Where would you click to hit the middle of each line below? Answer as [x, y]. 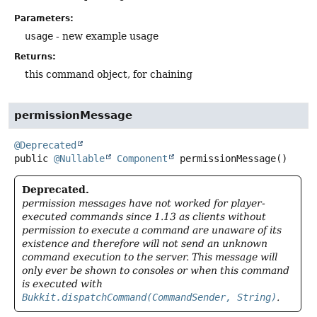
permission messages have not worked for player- [144, 203]
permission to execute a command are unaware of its [152, 230]
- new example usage [106, 36]
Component [142, 159]
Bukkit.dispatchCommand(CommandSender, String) [149, 298]
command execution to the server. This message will [150, 257]
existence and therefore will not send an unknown [145, 244]
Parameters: [44, 18]
